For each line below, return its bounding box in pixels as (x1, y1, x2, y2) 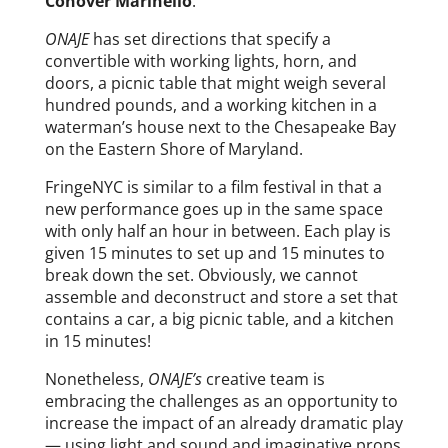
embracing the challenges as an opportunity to (44, 389, 398, 412)
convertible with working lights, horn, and (44, 49, 357, 72)
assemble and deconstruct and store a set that (44, 285, 398, 308)
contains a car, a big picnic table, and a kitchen (44, 307, 394, 330)
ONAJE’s (147, 367, 202, 390)
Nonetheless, (44, 367, 148, 390)
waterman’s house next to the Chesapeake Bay (44, 115, 396, 138)
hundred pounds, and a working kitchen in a (44, 93, 377, 116)
